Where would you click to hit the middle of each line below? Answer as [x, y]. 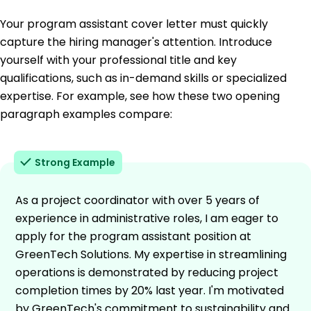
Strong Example [75, 162]
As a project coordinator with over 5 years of [137, 200]
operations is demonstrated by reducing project [147, 272]
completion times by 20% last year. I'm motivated [150, 290]
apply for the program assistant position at [133, 236]
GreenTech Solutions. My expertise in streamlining [151, 254]
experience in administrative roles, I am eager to [147, 218]
